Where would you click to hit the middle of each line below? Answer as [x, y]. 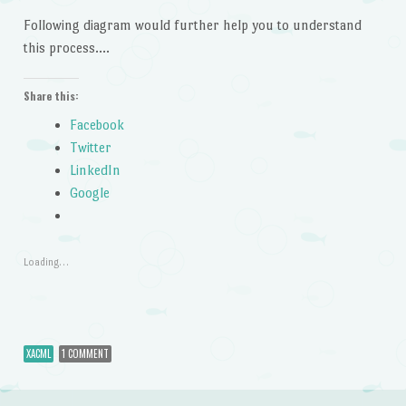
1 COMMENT [85, 354]
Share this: [51, 95]
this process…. [66, 48]
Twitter [90, 147]
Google [89, 192]
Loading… [46, 263]
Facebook [97, 124]
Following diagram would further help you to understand [192, 25]
